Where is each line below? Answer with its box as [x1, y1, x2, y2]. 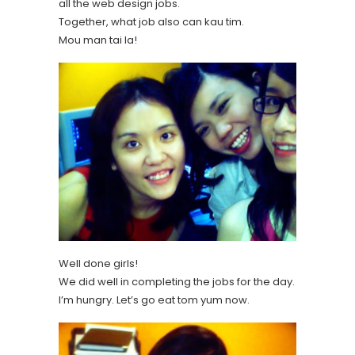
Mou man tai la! [59, 32, 137, 48]
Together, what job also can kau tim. [59, 14, 244, 30]
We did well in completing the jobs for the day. [59, 274, 295, 290]
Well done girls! [59, 256, 138, 272]
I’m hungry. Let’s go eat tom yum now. [59, 292, 250, 308]
